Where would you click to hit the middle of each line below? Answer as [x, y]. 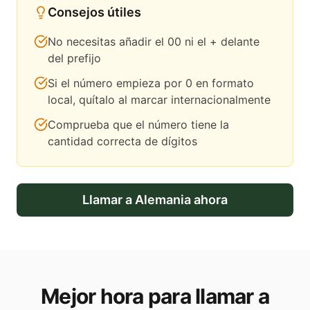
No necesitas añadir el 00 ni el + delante [154, 42]
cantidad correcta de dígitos [122, 142]
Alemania [163, 200]
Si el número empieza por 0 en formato [151, 83]
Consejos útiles [94, 12]
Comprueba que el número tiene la [138, 125]
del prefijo [74, 58]
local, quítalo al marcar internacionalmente [159, 100]
